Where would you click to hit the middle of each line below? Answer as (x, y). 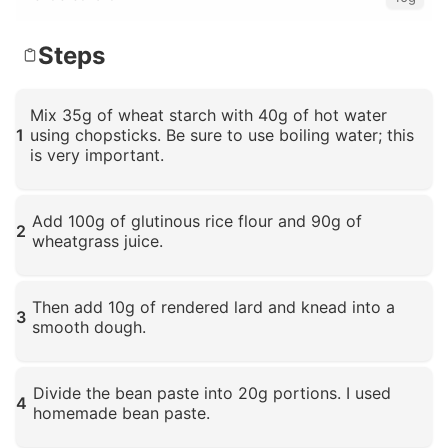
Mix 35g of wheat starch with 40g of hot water (208, 115)
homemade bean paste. (121, 413)
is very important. (97, 155)
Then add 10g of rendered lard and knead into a (213, 307)
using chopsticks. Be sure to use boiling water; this (222, 135)
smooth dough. (89, 327)
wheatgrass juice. (97, 241)
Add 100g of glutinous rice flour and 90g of (197, 221)
